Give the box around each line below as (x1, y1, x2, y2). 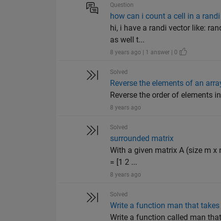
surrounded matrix (110, 134, 174, 144)
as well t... (110, 35, 145, 45)
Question (110, 1, 134, 9)
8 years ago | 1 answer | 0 (110, 49, 180, 56)
